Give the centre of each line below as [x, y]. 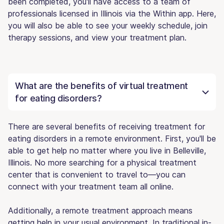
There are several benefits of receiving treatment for [106, 126]
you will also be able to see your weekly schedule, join [108, 25]
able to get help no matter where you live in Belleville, [107, 150]
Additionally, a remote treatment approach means [100, 210]
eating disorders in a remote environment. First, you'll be [112, 138]
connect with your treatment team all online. [91, 186]
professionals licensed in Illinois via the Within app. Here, [112, 13]
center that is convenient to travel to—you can [97, 174]
